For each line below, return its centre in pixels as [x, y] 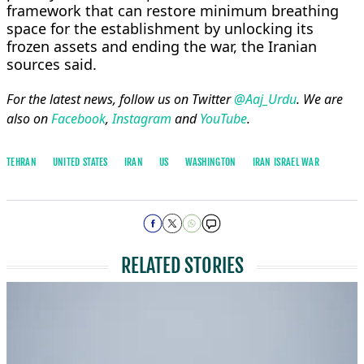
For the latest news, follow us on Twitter [120, 99]
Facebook [78, 118]
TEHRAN [22, 162]
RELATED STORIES [182, 265]
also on [29, 118]
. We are [320, 99]
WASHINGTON [210, 162]
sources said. [52, 64]
